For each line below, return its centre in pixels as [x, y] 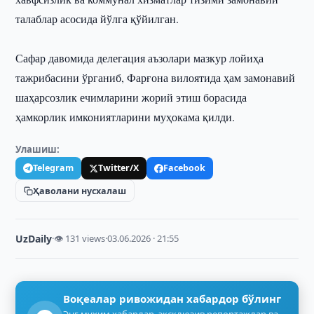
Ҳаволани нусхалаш [80, 191]
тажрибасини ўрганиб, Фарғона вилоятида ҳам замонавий [156, 77]
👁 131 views [80, 238]
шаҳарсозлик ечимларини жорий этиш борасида [131, 97]
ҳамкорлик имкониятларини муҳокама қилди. [125, 117]
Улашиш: [38, 149]
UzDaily [34, 239]
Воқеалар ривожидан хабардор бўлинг [172, 299]
